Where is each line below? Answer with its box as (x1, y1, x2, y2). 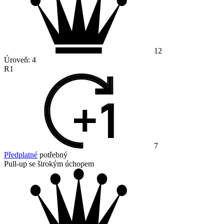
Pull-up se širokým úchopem (4, 159, 94, 168)
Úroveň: (4, 55, 32, 64)
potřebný (37, 150, 67, 159)
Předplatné (4, 150, 37, 159)
